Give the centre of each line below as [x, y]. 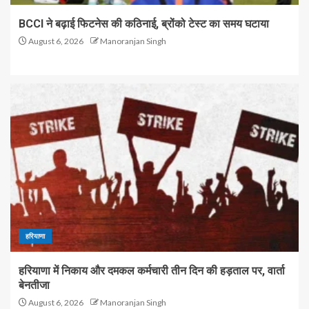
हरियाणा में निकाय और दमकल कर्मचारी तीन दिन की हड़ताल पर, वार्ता [152, 271]
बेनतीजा [34, 285]
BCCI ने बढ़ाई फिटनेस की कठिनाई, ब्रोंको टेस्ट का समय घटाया [144, 24]
